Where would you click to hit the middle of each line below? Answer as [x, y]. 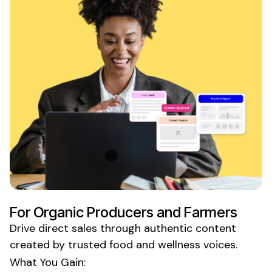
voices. [219, 244]
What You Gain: [48, 262]
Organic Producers [93, 212]
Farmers [211, 212]
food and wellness [155, 244]
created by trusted [59, 244]
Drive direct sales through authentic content [123, 228]
